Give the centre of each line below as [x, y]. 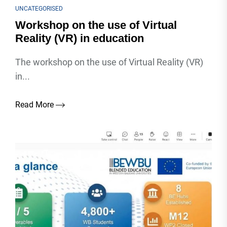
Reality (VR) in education [80, 38]
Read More [35, 105]
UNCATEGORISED [39, 9]
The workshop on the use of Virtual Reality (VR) [109, 62]
